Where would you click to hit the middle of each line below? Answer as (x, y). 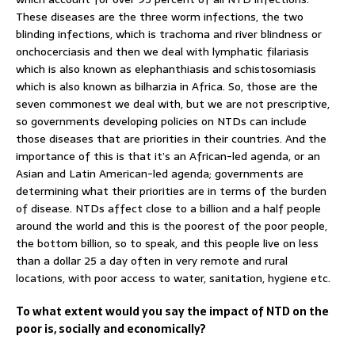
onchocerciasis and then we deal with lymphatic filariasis (162, 51)
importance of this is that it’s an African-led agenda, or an (168, 156)
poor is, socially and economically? (111, 328)
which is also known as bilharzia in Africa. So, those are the (167, 86)
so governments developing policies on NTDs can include (161, 121)
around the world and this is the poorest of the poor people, (172, 225)
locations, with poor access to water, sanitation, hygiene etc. (173, 278)
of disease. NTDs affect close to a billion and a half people (168, 208)
